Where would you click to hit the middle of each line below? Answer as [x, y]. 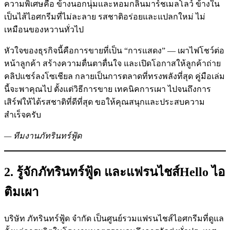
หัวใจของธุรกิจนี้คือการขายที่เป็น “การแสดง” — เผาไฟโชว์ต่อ [114, 51]
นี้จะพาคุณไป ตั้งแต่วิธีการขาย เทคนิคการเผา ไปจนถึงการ [108, 89]
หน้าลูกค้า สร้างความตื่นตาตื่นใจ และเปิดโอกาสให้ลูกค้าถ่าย [112, 64]
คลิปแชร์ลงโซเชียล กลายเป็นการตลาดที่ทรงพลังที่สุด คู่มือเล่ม [114, 76]
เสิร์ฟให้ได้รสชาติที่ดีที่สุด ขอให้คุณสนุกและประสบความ [104, 102]
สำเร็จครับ [23, 115]
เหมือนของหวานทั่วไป [44, 30]
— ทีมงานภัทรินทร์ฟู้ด [43, 136]
